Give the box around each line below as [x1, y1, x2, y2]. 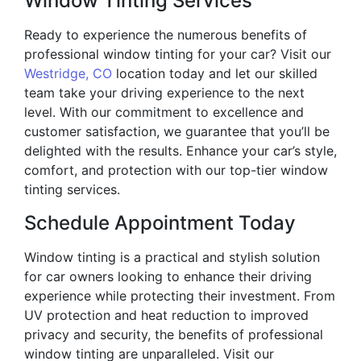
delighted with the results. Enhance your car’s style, [24, 143, 337, 160]
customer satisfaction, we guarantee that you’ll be [24, 123, 330, 140]
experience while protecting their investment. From [24, 288, 335, 305]
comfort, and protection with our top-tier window [24, 162, 328, 179]
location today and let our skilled [112, 65, 317, 82]
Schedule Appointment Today [24, 211, 296, 235]
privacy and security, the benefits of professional [24, 326, 323, 343]
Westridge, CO [24, 65, 112, 82]
